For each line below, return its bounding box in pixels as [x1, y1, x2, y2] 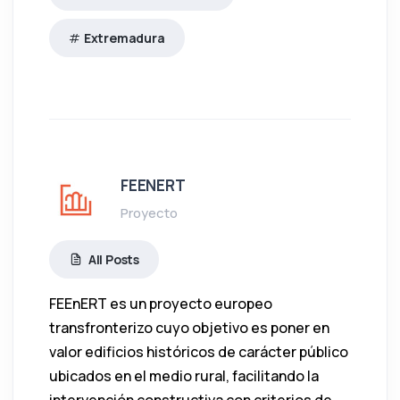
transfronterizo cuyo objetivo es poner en [49, 317, 329, 337]
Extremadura [83, 29, 165, 46]
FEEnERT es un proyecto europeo [49, 293, 272, 313]
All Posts [87, 250, 140, 268]
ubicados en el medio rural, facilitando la [49, 365, 319, 386]
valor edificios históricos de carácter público [49, 341, 348, 362]
